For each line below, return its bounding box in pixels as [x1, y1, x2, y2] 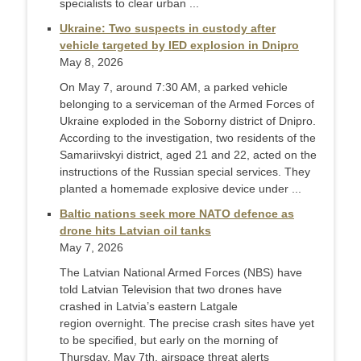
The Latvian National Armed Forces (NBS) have [60, 266, 302, 279]
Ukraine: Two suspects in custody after [60, 22, 276, 35]
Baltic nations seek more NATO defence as [60, 207, 294, 220]
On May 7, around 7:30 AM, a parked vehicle [60, 81, 288, 93]
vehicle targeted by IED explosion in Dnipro [60, 39, 299, 52]
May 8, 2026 [60, 56, 123, 68]
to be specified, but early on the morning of [60, 334, 278, 346]
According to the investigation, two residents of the [60, 131, 316, 144]
